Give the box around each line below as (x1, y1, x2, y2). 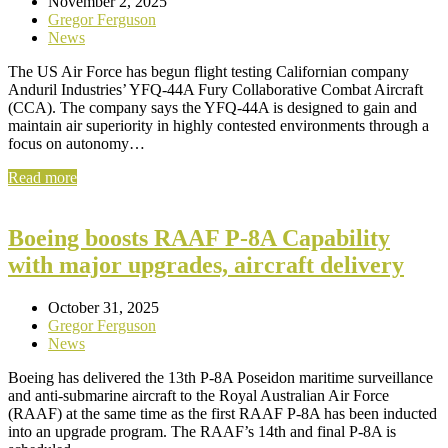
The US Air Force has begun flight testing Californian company (8, 63, 409, 81)
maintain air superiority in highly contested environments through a (8, 117, 429, 135)
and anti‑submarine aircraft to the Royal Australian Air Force (8, 386, 389, 404)
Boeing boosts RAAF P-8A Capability (8, 225, 390, 252)
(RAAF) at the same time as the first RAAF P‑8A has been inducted (8, 404, 437, 422)
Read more (8, 169, 77, 187)
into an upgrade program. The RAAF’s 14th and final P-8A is (8, 422, 396, 440)
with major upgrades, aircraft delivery (8, 252, 404, 279)
